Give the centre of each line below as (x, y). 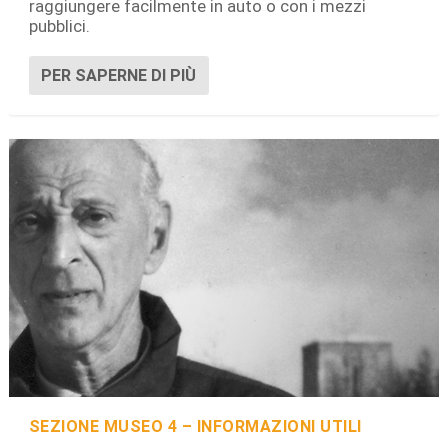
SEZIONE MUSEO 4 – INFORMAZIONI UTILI (195, 426)
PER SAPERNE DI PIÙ (118, 75)
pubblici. (59, 25)
